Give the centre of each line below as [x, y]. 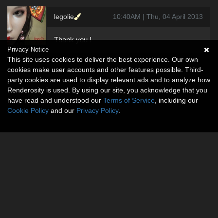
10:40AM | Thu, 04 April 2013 [158, 16]
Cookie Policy [28, 110]
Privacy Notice [28, 49]
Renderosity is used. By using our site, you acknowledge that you [107, 90]
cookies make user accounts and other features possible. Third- [105, 70]
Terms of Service [129, 100]
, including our [176, 100]
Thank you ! [73, 39]
